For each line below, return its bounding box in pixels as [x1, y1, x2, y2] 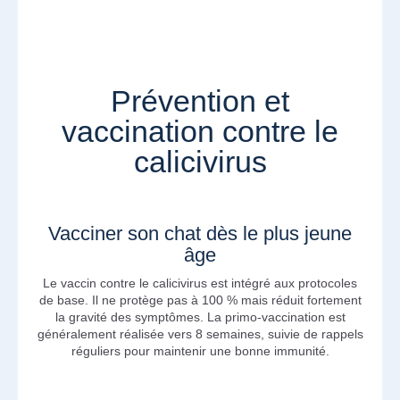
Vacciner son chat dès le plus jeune [48, 221, 352, 245]
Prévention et [111, 83, 289, 118]
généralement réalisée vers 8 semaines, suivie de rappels [37, 326, 363, 341]
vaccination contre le [62, 113, 338, 148]
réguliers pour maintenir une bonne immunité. [71, 343, 329, 358]
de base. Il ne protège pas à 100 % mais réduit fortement [38, 292, 362, 307]
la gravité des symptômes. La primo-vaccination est [54, 309, 346, 324]
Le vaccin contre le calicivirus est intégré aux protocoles [43, 275, 357, 290]
